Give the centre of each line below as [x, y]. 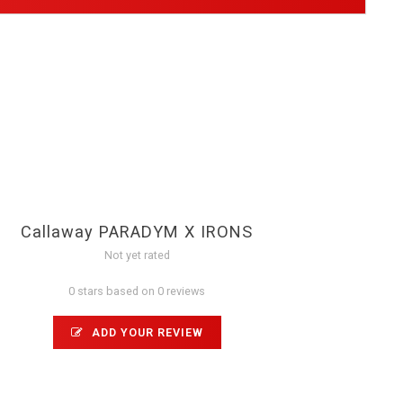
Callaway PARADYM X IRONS [137, 231]
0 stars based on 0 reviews [137, 291]
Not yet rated [137, 255]
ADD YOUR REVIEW [145, 332]
